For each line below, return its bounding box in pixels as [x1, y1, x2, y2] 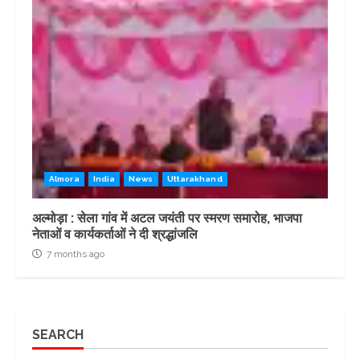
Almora [49, 174, 80, 183]
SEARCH [32, 326, 84, 342]
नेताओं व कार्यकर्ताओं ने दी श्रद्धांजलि [32, 226, 198, 242]
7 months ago [44, 247, 104, 260]
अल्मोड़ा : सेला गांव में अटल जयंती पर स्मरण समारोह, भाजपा [32, 210, 302, 226]
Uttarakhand [166, 174, 223, 183]
